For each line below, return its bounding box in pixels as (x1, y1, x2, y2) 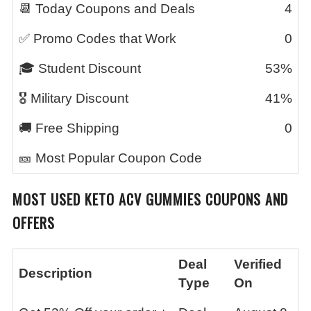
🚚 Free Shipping (19, 121, 119, 135)
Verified (234, 257, 282, 271)
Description (19, 266, 92, 280)
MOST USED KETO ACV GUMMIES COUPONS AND (12, 189, 288, 210)
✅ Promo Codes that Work (19, 31, 176, 46)
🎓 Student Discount (19, 61, 141, 76)
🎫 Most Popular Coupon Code (19, 151, 202, 165)
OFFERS (12, 212, 55, 233)
